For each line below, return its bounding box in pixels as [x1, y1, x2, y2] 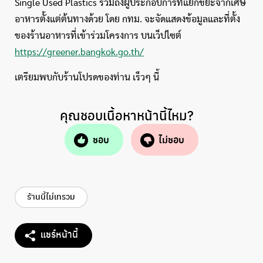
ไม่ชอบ [159, 133, 185, 147]
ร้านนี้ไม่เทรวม [27, 190, 75, 203]
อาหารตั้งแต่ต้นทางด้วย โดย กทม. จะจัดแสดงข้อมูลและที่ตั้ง [15, 15, 240, 24]
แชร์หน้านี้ [41, 227, 78, 241]
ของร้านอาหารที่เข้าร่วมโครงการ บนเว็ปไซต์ [15, 31, 181, 41]
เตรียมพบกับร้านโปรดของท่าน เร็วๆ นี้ [15, 73, 159, 82]
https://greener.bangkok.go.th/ [15, 48, 144, 57]
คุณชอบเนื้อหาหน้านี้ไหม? [60, 106, 194, 125]
